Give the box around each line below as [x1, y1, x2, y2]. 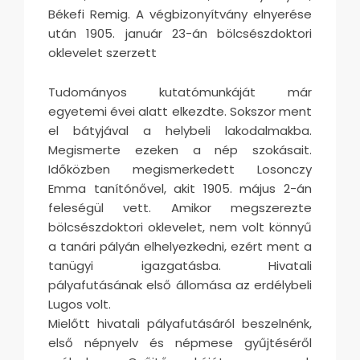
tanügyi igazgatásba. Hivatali [48, 256, 312, 274]
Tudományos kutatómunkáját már [48, 83, 312, 100]
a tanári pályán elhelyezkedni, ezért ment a [48, 237, 312, 255]
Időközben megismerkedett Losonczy [48, 160, 312, 178]
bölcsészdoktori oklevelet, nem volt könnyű [48, 218, 312, 235]
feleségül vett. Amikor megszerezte [48, 198, 312, 216]
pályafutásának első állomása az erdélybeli [48, 276, 312, 293]
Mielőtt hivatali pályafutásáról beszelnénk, [48, 314, 312, 332]
